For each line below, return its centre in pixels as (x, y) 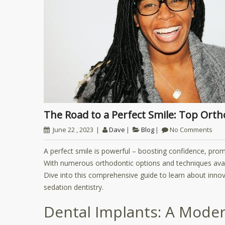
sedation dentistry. (74, 187)
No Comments (191, 130)
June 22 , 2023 (73, 130)
